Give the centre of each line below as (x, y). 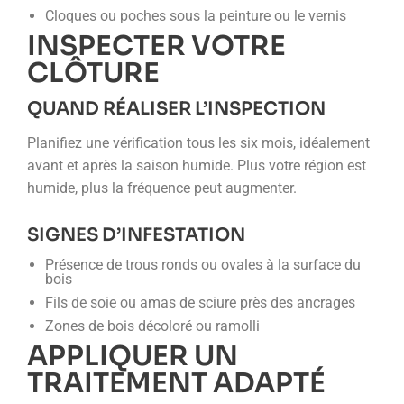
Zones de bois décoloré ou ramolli (152, 326)
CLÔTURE (93, 73)
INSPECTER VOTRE (156, 46)
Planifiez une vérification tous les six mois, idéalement (198, 143)
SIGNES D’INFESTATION (136, 235)
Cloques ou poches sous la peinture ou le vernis (196, 16)
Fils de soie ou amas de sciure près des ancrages (200, 303)
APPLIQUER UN (133, 356)
